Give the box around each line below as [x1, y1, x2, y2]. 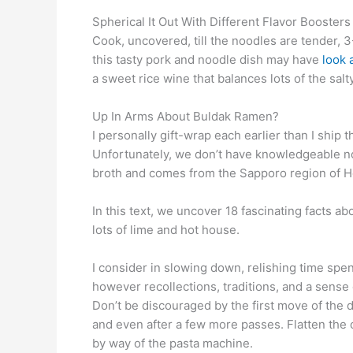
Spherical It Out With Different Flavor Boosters [92, 13, 351, 29]
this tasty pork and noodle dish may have [92, 51, 322, 67]
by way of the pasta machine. [92, 335, 253, 351]
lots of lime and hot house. [92, 221, 240, 237]
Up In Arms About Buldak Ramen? [92, 108, 279, 124]
